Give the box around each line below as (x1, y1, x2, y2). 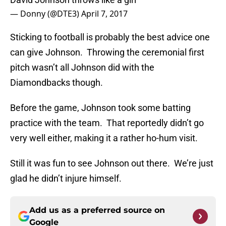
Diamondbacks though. (10, 77, 103, 88)
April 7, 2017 (81, 8, 128, 20)
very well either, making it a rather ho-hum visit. (10, 133, 198, 144)
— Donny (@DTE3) (10, 8, 81, 20)
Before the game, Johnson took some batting (10, 102, 191, 114)
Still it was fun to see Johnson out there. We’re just (10, 158, 213, 169)
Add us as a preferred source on (29, 205, 165, 215)
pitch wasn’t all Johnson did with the (10, 62, 154, 73)
